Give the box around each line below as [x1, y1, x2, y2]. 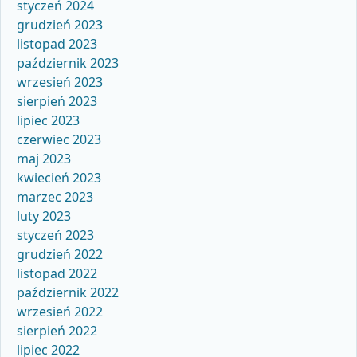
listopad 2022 [17, 265, 97, 283]
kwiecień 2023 [17, 169, 101, 187]
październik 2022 [17, 284, 119, 302]
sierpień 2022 [17, 322, 97, 340]
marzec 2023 [17, 188, 93, 206]
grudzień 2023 [17, 16, 103, 34]
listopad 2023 [17, 35, 97, 53]
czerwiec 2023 [17, 131, 101, 149]
